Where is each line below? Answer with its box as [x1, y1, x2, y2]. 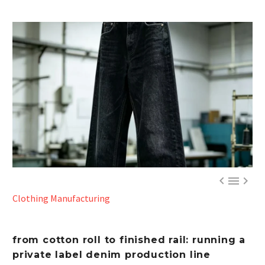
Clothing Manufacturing [12, 192, 110, 204]
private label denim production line [12, 248, 211, 260]
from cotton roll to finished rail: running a [12, 234, 246, 245]
